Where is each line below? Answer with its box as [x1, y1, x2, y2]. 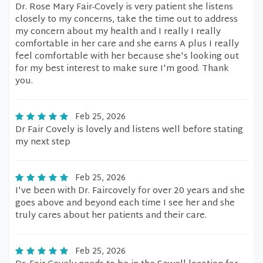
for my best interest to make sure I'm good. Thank [15, 61, 229, 77]
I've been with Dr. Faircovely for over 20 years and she [15, 183, 245, 199]
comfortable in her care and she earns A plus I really [15, 36, 239, 52]
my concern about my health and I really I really [15, 24, 221, 40]
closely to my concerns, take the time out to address [15, 12, 238, 28]
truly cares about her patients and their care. [15, 208, 207, 224]
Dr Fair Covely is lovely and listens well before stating [15, 122, 243, 138]
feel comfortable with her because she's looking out [15, 49, 239, 65]
